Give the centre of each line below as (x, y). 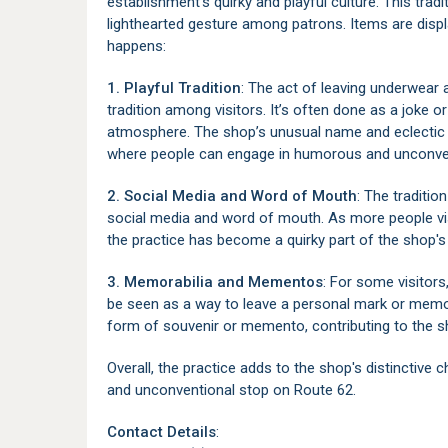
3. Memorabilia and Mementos (215, 282)
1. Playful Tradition (174, 88)
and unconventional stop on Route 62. (231, 390)
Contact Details (161, 432)
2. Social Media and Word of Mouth (232, 196)
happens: (136, 46)
